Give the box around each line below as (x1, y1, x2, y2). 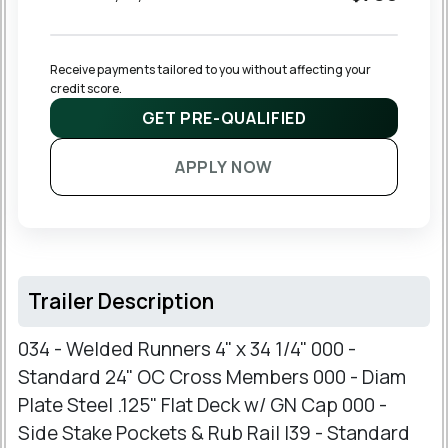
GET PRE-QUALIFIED (141, 107, 307, 130)
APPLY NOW (175, 156, 273, 179)
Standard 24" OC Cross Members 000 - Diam (18, 364, 406, 391)
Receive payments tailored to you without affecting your (50, 61, 373, 79)
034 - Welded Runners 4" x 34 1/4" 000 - (18, 336, 356, 363)
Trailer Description (28, 287, 214, 316)
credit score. (50, 80, 122, 98)
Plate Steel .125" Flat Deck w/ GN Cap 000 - (18, 392, 387, 419)
